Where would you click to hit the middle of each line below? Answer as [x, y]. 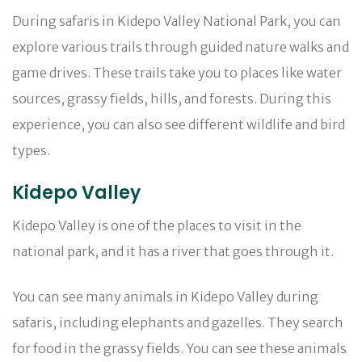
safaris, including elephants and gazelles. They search [178, 322]
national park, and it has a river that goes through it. [173, 251]
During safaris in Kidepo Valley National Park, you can [177, 21]
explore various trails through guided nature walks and [181, 46]
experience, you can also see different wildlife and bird [179, 124]
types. [31, 150]
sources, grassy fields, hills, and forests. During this [172, 98]
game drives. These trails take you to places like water [177, 72]
